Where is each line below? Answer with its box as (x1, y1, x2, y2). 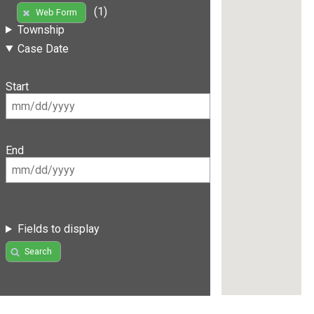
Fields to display (17, 222, 100, 236)
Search (24, 246, 52, 257)
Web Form (35, 7, 77, 18)
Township (17, 22, 64, 36)
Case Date (17, 41, 69, 55)
